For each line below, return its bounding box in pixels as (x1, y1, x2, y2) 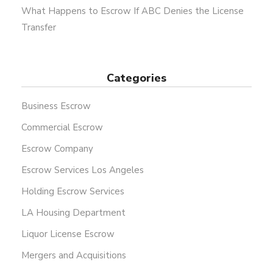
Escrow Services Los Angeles (21, 164, 144, 177)
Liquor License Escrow (21, 228, 115, 241)
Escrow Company (21, 143, 93, 155)
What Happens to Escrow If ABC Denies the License (21, 5, 244, 18)
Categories (107, 71, 166, 86)
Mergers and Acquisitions (21, 249, 126, 262)
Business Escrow (21, 100, 91, 113)
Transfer (21, 21, 56, 34)
